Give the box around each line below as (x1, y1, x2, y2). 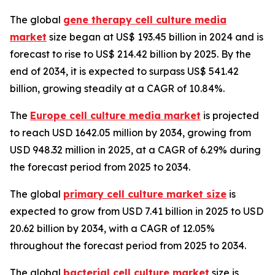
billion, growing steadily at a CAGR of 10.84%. (10, 82, 225, 95)
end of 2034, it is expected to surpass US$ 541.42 (10, 65, 239, 78)
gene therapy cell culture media (63, 14, 227, 26)
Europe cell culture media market (30, 109, 201, 122)
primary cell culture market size (63, 188, 227, 201)
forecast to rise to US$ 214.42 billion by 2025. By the (10, 48, 251, 61)
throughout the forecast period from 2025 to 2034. (10, 239, 246, 252)
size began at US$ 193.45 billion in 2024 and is (47, 31, 263, 44)
